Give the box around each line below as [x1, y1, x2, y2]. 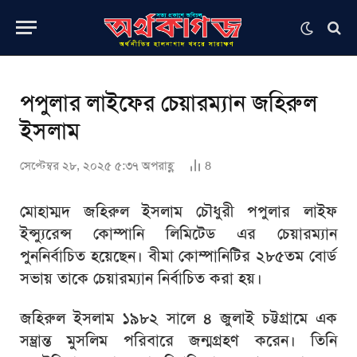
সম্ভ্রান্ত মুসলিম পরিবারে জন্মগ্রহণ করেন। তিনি [20, 330, 337, 351]
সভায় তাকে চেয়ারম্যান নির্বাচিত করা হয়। [20, 268, 262, 288]
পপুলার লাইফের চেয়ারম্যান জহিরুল [20, 88, 318, 118]
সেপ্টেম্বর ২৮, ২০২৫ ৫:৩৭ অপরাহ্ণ [20, 158, 175, 174]
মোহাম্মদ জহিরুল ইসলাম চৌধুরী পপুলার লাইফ [20, 201, 337, 222]
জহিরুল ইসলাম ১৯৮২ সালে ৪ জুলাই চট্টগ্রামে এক [20, 308, 337, 328]
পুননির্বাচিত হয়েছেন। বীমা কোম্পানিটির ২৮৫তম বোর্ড [20, 245, 337, 266]
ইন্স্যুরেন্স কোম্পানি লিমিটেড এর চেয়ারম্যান [20, 223, 337, 244]
